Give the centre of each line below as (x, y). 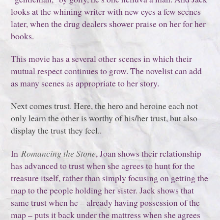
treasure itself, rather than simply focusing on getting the (110, 178)
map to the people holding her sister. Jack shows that (103, 190)
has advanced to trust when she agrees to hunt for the (103, 165)
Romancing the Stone (59, 153)
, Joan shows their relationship (149, 153)
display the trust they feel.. (56, 130)
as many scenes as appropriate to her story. (85, 83)
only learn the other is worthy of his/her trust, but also (104, 118)
